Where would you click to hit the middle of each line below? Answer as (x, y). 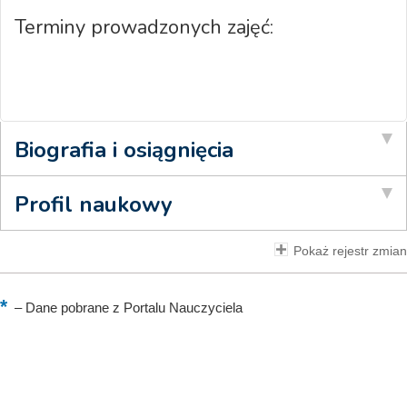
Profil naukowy (94, 204)
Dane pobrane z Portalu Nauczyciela (132, 308)
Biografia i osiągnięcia (124, 150)
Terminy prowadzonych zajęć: (147, 27)
